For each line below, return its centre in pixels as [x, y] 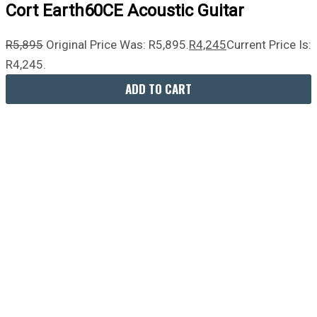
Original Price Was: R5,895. [117, 44]
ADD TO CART [158, 89]
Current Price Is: [269, 44]
